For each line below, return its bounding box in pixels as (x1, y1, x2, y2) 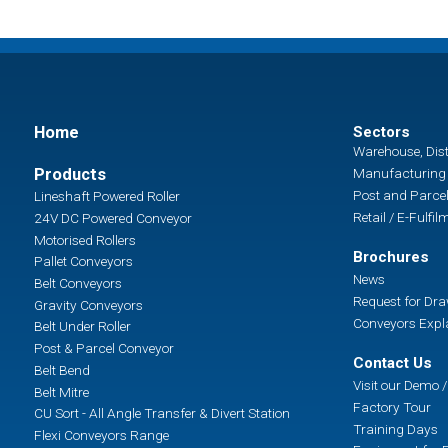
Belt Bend (33, 361, 90, 378)
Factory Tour (352, 398, 431, 415)
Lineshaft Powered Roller (33, 188, 180, 205)
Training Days (352, 420, 438, 437)
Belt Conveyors (33, 274, 122, 291)
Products (33, 164, 106, 184)
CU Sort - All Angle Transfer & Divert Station (33, 405, 290, 422)
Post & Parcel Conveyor (33, 340, 174, 357)
